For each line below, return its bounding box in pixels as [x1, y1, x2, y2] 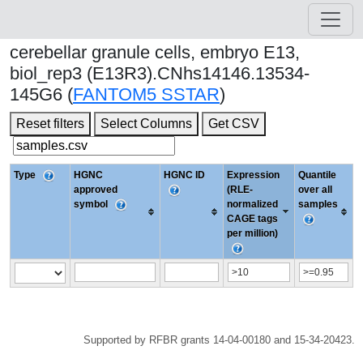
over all [298, 184, 332, 195]
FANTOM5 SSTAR [73, 84, 220, 105]
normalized [227, 199, 278, 210]
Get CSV [208, 117, 259, 130]
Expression [227, 169, 280, 181]
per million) [227, 228, 278, 239]
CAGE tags [227, 213, 278, 224]
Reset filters [16, 117, 84, 130]
